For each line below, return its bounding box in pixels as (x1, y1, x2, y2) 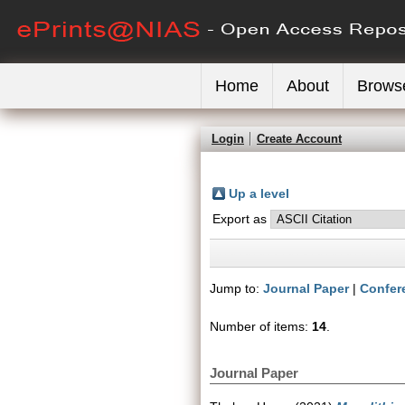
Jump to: (210, 281, 263, 296)
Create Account (257, 132, 342, 146)
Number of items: (210, 319, 312, 334)
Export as (212, 212, 270, 226)
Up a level (229, 186, 289, 201)
